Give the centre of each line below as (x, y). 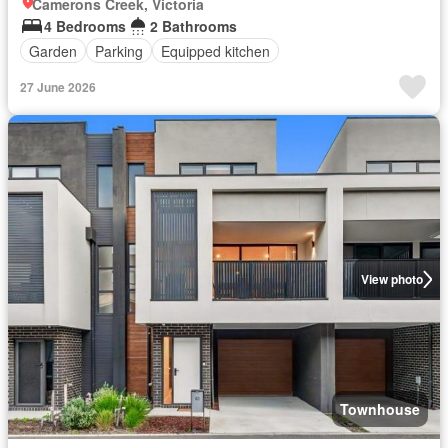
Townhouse (380, 409)
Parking (119, 50)
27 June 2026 (58, 87)
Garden (53, 50)
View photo (391, 279)
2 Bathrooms (193, 26)
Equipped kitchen (215, 50)
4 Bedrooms (85, 26)
